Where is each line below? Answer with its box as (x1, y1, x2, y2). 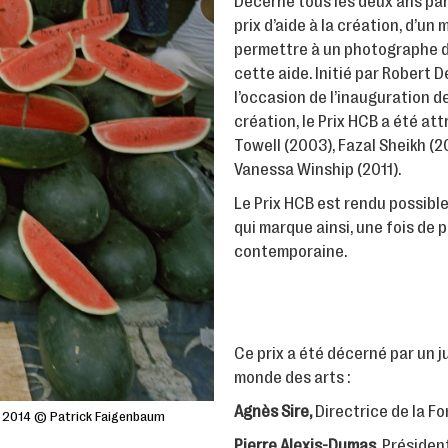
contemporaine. (234, 241, 347, 261)
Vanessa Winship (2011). (234, 159, 401, 179)
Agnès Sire (234, 401, 309, 421)
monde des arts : (234, 367, 350, 387)
